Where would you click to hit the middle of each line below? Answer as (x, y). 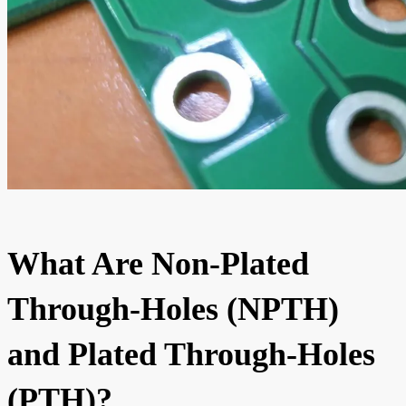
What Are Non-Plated (158, 263)
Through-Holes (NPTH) (173, 309)
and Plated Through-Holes (191, 354)
